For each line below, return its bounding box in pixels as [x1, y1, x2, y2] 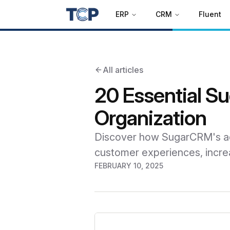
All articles [103, 65, 143, 75]
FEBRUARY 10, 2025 [94, 161, 163, 170]
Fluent [199, 10, 221, 18]
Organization [94, 105, 206, 130]
